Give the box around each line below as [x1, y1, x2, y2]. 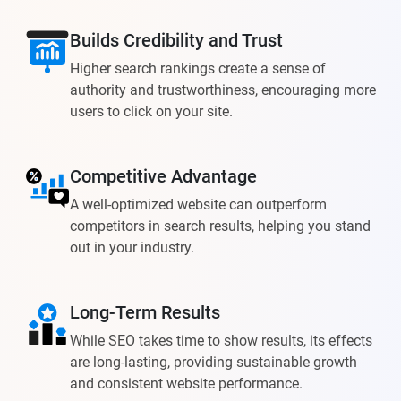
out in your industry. [70, 239, 194, 257]
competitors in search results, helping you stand [70, 218, 371, 235]
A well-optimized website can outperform [70, 196, 327, 214]
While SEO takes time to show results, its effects [70, 332, 372, 350]
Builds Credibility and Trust [70, 30, 283, 52]
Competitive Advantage [70, 166, 257, 188]
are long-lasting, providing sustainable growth [70, 354, 357, 371]
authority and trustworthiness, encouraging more [70, 81, 376, 99]
